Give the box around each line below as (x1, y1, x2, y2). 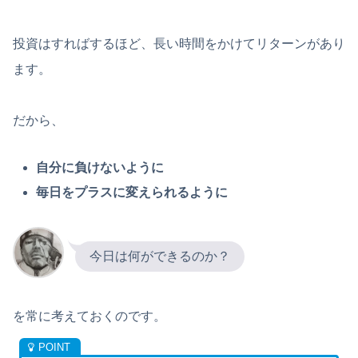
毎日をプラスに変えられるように (36, 185, 229, 199)
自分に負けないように (36, 160, 165, 174)
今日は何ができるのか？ (89, 249, 230, 263)
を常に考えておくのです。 (13, 308, 166, 323)
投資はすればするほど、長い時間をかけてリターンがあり (13, 36, 345, 50)
